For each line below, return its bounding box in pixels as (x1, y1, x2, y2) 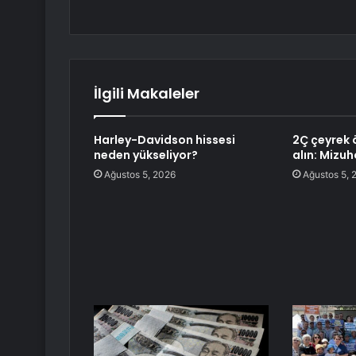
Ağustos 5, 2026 (104, 168, 176, 181)
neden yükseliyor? (94, 147, 198, 164)
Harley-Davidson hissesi (94, 132, 235, 149)
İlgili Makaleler (94, 83, 199, 104)
